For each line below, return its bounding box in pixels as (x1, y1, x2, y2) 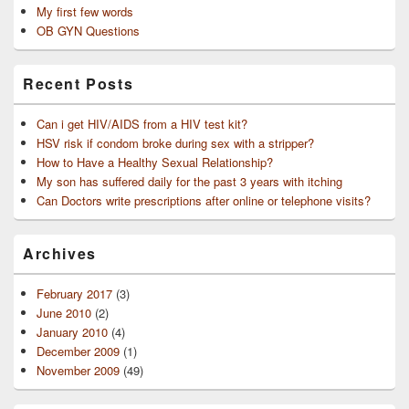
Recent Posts (23, 73, 134, 95)
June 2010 (37, 304, 91, 322)
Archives (23, 243, 97, 265)
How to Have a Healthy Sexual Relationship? (37, 153, 273, 172)
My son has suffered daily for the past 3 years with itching (37, 173, 342, 191)
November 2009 (37, 362, 120, 380)
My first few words (37, 3, 133, 21)
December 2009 (37, 342, 120, 361)
